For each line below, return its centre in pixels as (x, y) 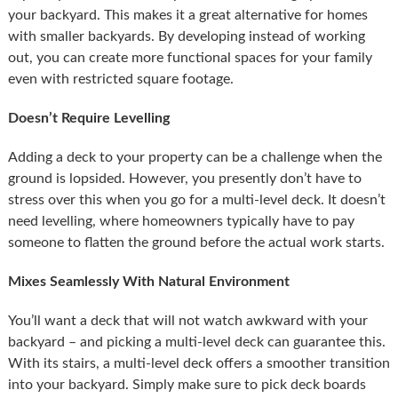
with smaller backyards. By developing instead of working (186, 36)
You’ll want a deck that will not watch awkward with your (187, 320)
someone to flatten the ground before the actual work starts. (196, 242)
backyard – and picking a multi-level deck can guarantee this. (196, 342)
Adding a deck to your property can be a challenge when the (195, 157)
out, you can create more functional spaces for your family (190, 57)
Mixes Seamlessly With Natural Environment (148, 281)
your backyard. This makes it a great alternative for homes (187, 15)
